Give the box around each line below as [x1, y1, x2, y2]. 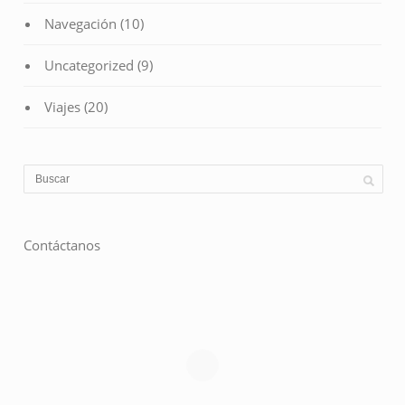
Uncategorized [44, 56, 135, 75]
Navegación [44, 14, 118, 33]
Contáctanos [24, 236, 101, 255]
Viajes [44, 98, 81, 117]
